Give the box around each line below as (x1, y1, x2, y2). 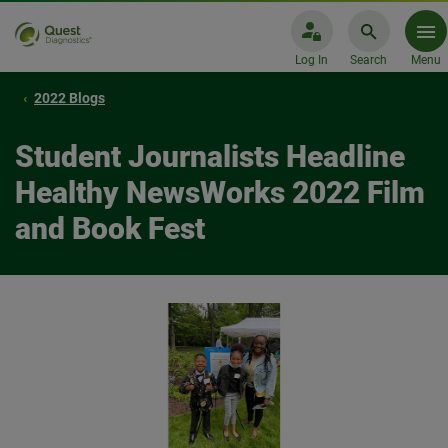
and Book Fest (15, 211, 205, 246)
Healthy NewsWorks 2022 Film (15, 175, 425, 210)
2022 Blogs (34, 90, 105, 106)
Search (350, 53, 387, 67)
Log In (295, 53, 328, 67)
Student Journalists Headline (15, 139, 405, 174)
